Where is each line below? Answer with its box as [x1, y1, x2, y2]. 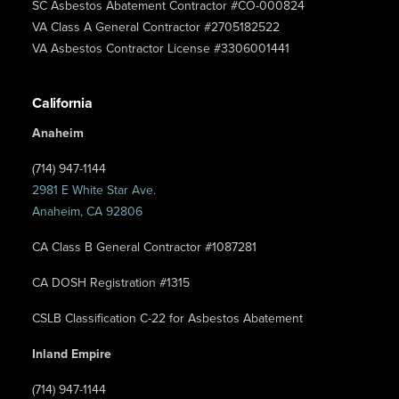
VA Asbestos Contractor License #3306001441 [32, 39, 289, 59]
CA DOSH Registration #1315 [32, 273, 190, 293]
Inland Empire [32, 345, 111, 364]
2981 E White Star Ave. [32, 181, 156, 200]
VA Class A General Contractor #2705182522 [32, 18, 280, 37]
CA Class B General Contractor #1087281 [32, 238, 256, 257]
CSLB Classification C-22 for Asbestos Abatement [32, 309, 303, 329]
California [32, 93, 93, 114]
